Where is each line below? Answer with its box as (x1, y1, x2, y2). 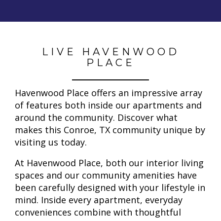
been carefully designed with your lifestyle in (15, 181, 205, 193)
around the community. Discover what (15, 111, 178, 123)
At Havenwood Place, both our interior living (15, 156, 204, 169)
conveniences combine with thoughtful (15, 206, 181, 218)
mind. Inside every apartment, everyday (15, 193, 183, 206)
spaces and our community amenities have (15, 169, 197, 181)
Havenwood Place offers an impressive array (15, 86, 202, 99)
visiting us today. (15, 136, 87, 148)
